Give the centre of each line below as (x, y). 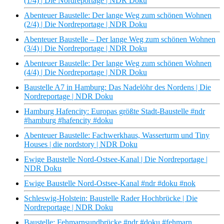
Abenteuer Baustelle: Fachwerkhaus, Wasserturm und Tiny (117, 135)
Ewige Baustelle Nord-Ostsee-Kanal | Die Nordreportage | (116, 159)
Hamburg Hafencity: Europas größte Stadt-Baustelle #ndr (114, 111)
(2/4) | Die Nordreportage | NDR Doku (85, 24)
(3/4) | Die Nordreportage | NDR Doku (85, 48)
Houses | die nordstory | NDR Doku (81, 144)
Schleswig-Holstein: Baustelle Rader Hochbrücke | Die (111, 198)
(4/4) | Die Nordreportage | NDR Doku (85, 72)
